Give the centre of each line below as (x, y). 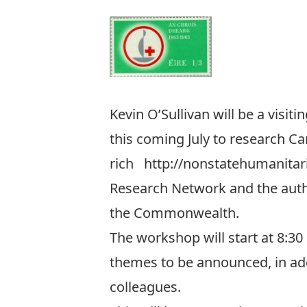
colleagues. (145, 287)
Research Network (170, 188)
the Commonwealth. (174, 213)
